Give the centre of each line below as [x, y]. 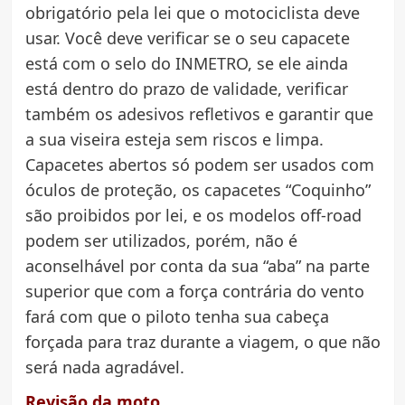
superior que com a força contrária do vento [194, 292]
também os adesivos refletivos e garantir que [199, 114]
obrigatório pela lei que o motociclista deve [192, 13]
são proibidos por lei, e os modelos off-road [193, 216]
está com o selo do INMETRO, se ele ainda [186, 64]
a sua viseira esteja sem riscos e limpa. [174, 140]
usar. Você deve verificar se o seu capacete [187, 38]
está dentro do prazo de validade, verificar [186, 89]
